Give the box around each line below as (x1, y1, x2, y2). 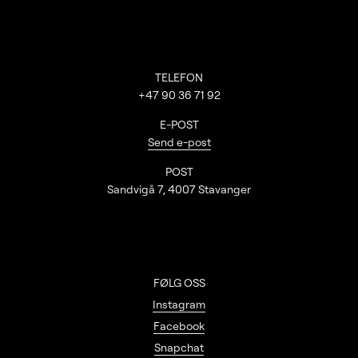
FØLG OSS (153, 276, 205, 291)
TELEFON (155, 70, 203, 86)
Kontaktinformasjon (12, 70, 112, 85)
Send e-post (147, 135, 211, 150)
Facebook (153, 319, 205, 334)
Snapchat (154, 340, 204, 356)
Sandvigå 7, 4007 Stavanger (107, 182, 251, 197)
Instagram (153, 297, 205, 312)
